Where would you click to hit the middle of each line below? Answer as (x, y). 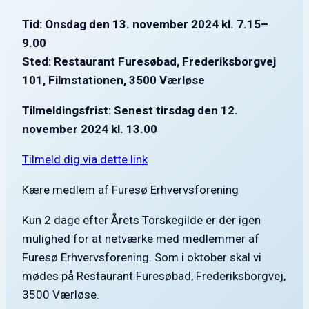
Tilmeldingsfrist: (68, 111)
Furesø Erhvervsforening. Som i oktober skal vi (142, 258)
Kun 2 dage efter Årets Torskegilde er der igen (141, 220)
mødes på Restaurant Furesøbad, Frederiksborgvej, (154, 276)
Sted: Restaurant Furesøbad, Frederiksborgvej (149, 62)
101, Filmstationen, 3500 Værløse (113, 80)
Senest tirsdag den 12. (176, 111)
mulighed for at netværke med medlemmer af (141, 239)
